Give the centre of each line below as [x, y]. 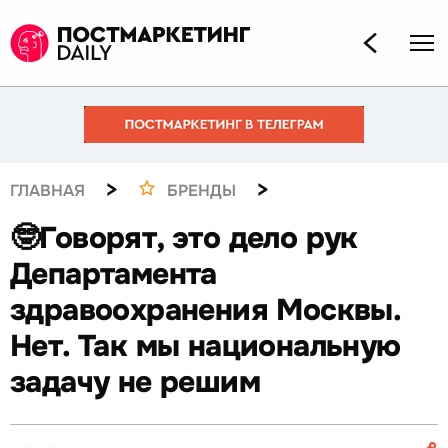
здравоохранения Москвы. [205, 310]
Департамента [113, 274]
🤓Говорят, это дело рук [184, 238]
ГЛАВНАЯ [47, 190]
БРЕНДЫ [201, 190]
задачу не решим [135, 382]
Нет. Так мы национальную [205, 346]
